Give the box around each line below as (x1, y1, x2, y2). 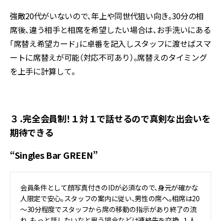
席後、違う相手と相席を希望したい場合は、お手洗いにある (10, 24, 211, 36)
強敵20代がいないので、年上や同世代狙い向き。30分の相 (10, 10, 204, 22)
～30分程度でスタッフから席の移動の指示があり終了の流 (20, 204, 197, 214)
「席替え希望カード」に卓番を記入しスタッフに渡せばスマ (10, 37, 211, 49)
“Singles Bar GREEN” (10, 148, 98, 161)
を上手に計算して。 (10, 65, 76, 77)
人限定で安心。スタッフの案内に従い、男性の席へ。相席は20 (20, 193, 200, 203)
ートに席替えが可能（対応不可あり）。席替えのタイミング (10, 51, 207, 63)
